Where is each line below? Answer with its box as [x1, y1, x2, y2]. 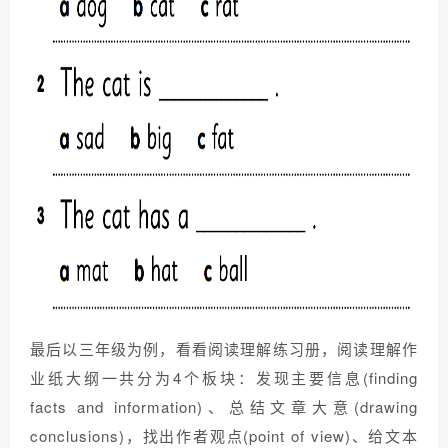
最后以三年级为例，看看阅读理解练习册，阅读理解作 [30, 338, 418, 360]
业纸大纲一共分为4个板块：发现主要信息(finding [30, 367, 418, 389]
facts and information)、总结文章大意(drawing [30, 396, 418, 418]
